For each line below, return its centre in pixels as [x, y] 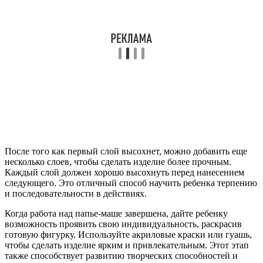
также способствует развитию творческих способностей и [121, 255]
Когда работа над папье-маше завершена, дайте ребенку [116, 213]
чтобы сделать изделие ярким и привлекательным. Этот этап [127, 245]
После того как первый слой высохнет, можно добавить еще [126, 151]
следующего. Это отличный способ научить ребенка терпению [131, 183]
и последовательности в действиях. [76, 193]
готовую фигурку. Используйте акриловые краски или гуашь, [128, 234]
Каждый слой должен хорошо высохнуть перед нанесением [124, 172]
